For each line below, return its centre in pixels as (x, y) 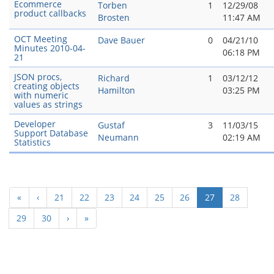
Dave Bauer (121, 40)
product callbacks (50, 13)
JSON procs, (38, 77)
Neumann (118, 137)
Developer (35, 124)
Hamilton (117, 90)
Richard (114, 78)
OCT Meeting (41, 39)
